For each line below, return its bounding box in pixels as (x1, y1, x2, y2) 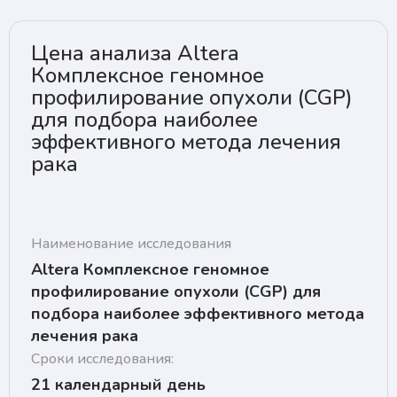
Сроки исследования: (31, 349, 174, 370)
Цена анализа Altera (31, 39, 239, 68)
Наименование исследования (31, 234, 231, 254)
